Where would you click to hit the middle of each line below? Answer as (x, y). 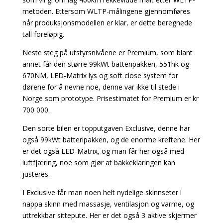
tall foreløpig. (43, 34)
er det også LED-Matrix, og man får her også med (103, 151)
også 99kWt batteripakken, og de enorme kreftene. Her (111, 139)
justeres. (36, 174)
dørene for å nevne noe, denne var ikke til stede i (101, 87)
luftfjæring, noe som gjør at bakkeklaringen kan (99, 162)
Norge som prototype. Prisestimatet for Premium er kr (110, 98)
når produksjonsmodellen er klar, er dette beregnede (107, 22)
